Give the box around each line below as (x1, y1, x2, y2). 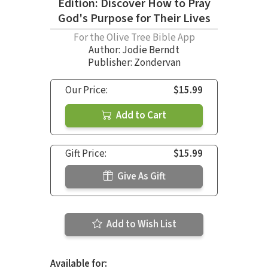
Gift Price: (65, 147, 106, 162)
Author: (89, 43, 122, 58)
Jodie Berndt (122, 43, 179, 58)
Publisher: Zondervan (87, 56, 181, 71)
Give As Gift (115, 169, 166, 184)
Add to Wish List (104, 217, 176, 232)
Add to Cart (114, 108, 166, 123)
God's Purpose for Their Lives (57, 10, 211, 28)
